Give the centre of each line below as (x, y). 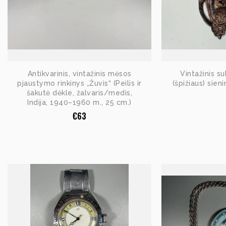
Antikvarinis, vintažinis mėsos (79, 74)
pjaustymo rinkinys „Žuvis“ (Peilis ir (79, 83)
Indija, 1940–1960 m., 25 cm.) (79, 102)
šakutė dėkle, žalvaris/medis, (79, 93)
